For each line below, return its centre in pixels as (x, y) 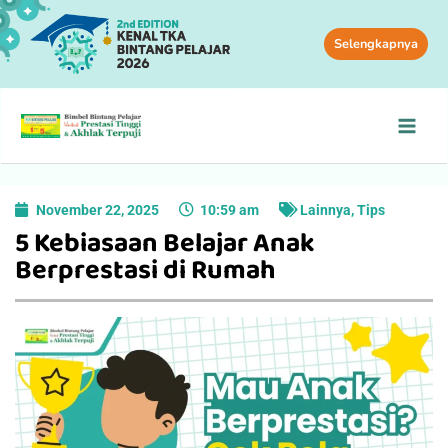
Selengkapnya (376, 43)
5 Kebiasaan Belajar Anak (165, 243)
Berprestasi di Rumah (148, 270)
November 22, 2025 (97, 209)
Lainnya (325, 209)
